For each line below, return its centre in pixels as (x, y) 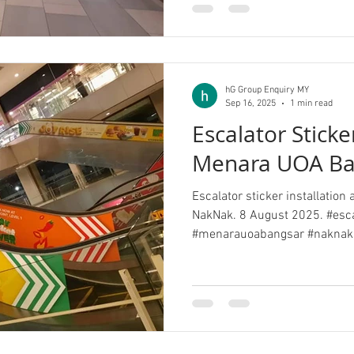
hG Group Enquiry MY (267, 90)
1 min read (311, 103)
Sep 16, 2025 (250, 103)
